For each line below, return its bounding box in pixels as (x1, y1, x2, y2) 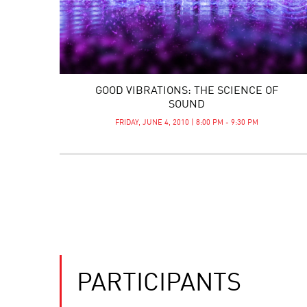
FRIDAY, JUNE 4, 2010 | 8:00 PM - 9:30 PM (114, 119, 258, 127)
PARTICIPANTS (77, 271, 241, 296)
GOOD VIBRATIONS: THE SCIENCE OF (95, 86, 278, 97)
